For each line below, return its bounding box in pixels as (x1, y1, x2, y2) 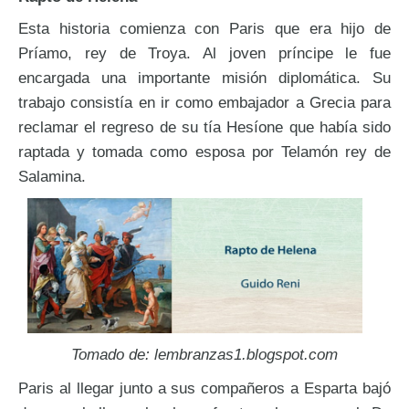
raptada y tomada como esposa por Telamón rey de (18, 142, 391, 162)
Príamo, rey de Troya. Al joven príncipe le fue (18, 44, 391, 63)
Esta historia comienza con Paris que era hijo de (18, 19, 391, 38)
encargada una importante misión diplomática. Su (18, 68, 391, 88)
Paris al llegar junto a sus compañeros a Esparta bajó (18, 379, 391, 398)
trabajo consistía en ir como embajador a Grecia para (18, 93, 391, 112)
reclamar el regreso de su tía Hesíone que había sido (18, 118, 391, 137)
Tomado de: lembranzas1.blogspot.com (71, 345, 338, 364)
